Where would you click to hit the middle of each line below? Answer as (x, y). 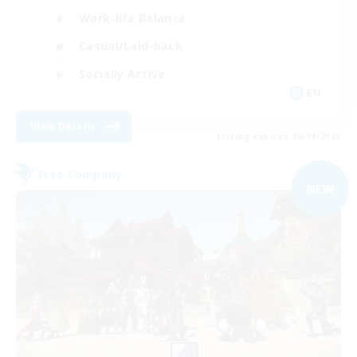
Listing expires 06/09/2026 (279, 136)
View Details (63, 126)
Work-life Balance (133, 18)
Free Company (80, 175)
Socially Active (122, 74)
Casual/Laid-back (131, 46)
